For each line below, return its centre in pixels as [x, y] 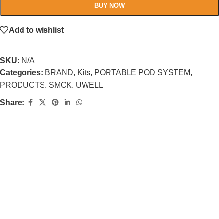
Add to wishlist [36, 30]
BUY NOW [109, 6]
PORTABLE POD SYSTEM [142, 73]
